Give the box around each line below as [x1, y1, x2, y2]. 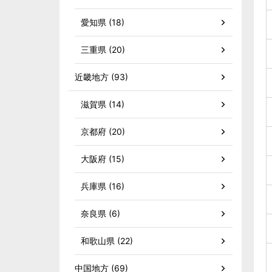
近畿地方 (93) [75, 72, 128, 82]
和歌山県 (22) [81, 236, 133, 246]
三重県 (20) [81, 44, 125, 55]
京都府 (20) [81, 126, 125, 137]
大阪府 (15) [81, 154, 124, 164]
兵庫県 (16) [81, 181, 124, 191]
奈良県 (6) [81, 208, 120, 219]
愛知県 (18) [81, 17, 124, 27]
